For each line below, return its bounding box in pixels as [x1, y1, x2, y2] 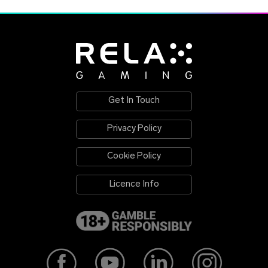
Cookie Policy [107, 152, 161, 162]
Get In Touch [108, 96, 160, 106]
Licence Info [109, 179, 159, 189]
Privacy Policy [106, 124, 162, 133]
